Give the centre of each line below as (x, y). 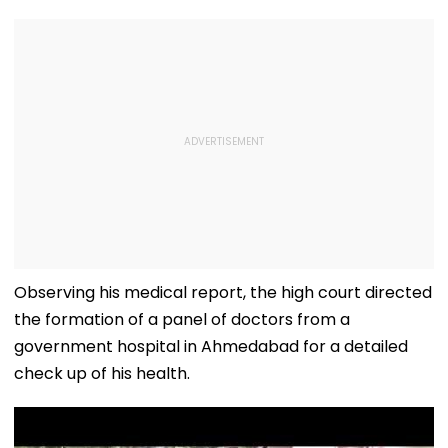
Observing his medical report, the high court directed (223, 292)
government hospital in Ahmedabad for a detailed (211, 346)
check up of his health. (102, 373)
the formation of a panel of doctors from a (182, 319)
